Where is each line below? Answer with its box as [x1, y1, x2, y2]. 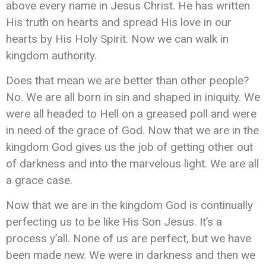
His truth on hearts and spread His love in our [6, 15, 232, 29]
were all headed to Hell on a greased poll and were [6, 107, 256, 121]
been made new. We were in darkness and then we [6, 248, 255, 262]
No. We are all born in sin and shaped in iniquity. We [6, 90, 260, 104]
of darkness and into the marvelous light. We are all [6, 157, 259, 171]
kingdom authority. [6, 48, 97, 62]
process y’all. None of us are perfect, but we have [6, 232, 251, 246]
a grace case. [6, 173, 72, 188]
